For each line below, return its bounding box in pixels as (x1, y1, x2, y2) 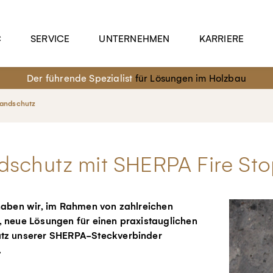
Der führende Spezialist (26, 73, 135, 84)
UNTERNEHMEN (99, 33, 170, 44)
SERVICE (30, 33, 70, 44)
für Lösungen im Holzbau (135, 73, 247, 84)
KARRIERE (199, 33, 244, 44)
